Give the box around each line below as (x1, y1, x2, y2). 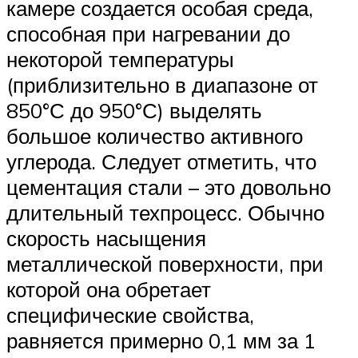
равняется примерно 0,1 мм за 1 (6, 328, 316, 354)
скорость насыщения (6, 225, 206, 252)
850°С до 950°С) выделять (6, 97, 262, 124)
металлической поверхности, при (6, 251, 324, 277)
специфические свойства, (6, 302, 254, 328)
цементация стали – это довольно (6, 174, 331, 201)
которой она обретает (6, 276, 211, 303)
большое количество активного (6, 123, 303, 149)
